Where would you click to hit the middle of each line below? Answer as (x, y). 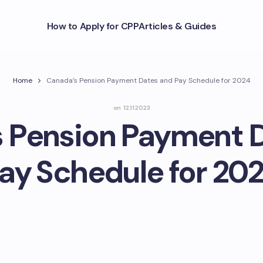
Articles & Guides (178, 26)
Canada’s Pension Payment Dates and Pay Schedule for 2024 (148, 80)
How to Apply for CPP (93, 26)
